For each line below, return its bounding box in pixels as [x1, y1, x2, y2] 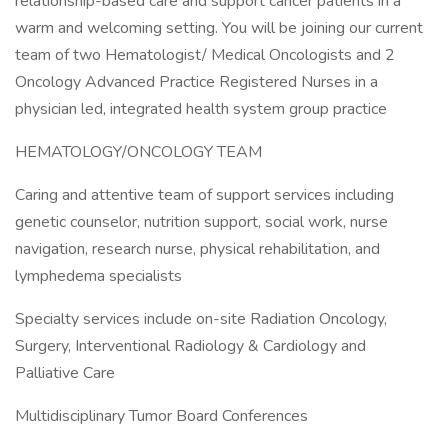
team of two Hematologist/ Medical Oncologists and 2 [15, 44, 395, 66]
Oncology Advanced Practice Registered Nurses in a [15, 71, 378, 93]
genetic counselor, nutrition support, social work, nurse [15, 211, 388, 233]
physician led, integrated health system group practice [15, 98, 387, 120]
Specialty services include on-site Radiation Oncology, [15, 308, 387, 330]
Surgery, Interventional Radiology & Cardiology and [15, 335, 366, 357]
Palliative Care [15, 362, 115, 384]
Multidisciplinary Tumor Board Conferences [15, 405, 308, 427]
